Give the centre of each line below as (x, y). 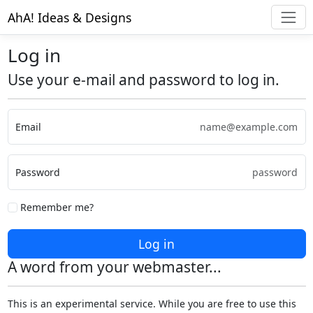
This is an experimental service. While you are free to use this (152, 304)
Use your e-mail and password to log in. (143, 80)
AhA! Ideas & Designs (69, 17)
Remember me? (55, 208)
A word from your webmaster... (114, 267)
